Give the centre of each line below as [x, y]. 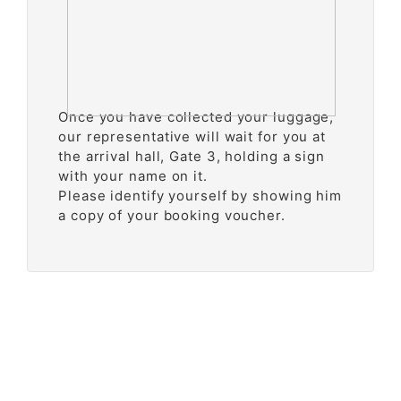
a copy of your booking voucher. [172, 215]
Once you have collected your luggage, [196, 117]
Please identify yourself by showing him [200, 196]
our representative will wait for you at [192, 137]
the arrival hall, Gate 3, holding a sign [192, 156]
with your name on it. [133, 176]
